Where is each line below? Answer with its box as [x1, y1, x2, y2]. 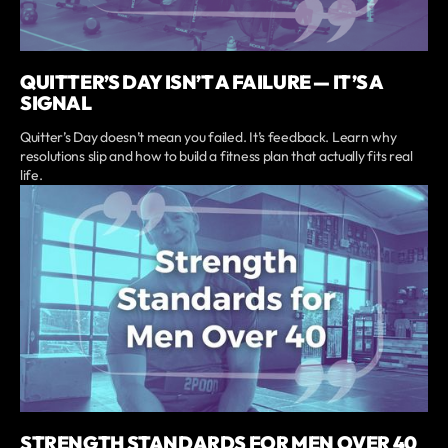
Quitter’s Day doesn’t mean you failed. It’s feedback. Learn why [20, 127, 397, 146]
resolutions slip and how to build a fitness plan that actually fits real [20, 146, 413, 165]
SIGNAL [20, 90, 92, 115]
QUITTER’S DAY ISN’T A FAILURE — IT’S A [20, 69, 383, 94]
